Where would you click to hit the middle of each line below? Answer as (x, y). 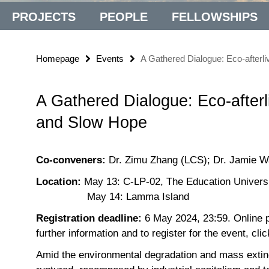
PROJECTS (44, 17)
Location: (59, 181)
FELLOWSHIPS (215, 17)
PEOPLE (124, 17)
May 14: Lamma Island (113, 196)
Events (110, 58)
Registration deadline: (89, 218)
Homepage (58, 58)
